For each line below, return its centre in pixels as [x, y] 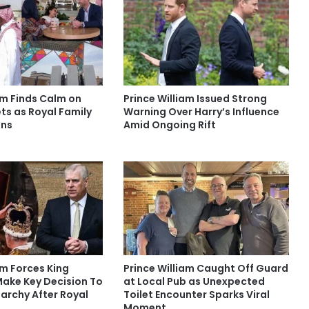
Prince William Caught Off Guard [206, 268]
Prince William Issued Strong [195, 99]
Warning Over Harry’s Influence [201, 112]
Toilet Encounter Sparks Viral [196, 294]
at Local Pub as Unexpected [194, 281]
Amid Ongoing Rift [169, 125]
